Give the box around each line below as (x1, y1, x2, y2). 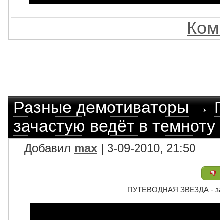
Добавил (14, 141, 74, 155)
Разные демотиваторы (13, 98, 189, 116)
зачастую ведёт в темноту (13, 117, 215, 135)
